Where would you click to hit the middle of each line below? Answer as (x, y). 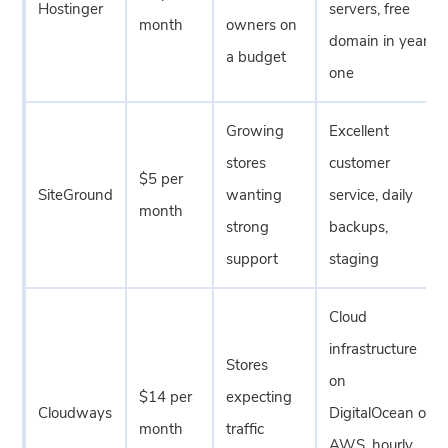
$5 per (161, 179)
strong (248, 227)
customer (360, 163)
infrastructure (373, 349)
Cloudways (75, 413)
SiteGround (76, 195)
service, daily (371, 195)
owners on (262, 25)
